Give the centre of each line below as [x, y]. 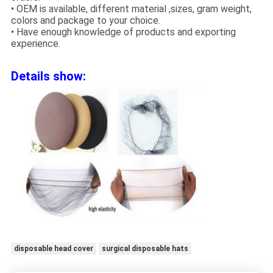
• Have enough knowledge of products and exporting [123, 32]
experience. [35, 44]
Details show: [48, 76]
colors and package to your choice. [85, 21]
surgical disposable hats [145, 248]
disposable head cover [53, 248]
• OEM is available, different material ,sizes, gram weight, [131, 9]
